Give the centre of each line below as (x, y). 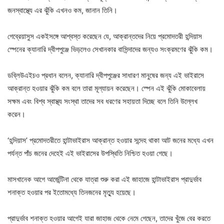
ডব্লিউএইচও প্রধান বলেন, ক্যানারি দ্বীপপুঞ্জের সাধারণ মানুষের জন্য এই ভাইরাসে (106, 75)
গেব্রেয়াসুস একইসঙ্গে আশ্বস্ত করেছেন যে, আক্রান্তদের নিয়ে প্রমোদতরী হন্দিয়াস (105, 36)
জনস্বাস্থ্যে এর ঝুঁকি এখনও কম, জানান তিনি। (62, 10)
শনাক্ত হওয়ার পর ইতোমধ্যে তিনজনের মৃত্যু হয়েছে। (72, 192)
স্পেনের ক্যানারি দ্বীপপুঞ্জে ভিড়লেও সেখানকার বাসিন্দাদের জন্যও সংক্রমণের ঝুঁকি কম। (110, 49)
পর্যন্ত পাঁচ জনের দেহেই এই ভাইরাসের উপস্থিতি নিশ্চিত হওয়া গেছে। (90, 153)
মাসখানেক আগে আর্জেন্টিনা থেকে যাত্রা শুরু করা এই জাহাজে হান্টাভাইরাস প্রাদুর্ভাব (104, 179)
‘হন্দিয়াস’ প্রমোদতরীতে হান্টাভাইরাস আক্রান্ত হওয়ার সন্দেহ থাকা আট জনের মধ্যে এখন (110, 140)
